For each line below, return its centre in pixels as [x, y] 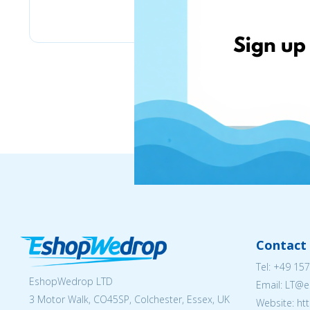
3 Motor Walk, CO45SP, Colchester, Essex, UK [129, 299]
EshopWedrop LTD [71, 281]
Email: [270, 285]
